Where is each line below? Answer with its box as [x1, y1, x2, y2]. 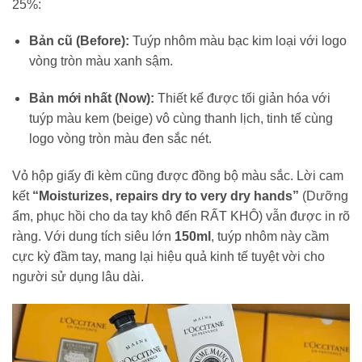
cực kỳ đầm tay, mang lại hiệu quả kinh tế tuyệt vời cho [12, 249, 325, 263]
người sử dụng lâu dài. [12, 269, 144, 284]
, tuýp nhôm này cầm [211, 229, 329, 243]
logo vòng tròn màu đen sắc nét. [28, 132, 212, 146]
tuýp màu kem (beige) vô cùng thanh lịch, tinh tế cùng [28, 112, 333, 126]
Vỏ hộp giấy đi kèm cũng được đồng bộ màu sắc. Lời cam [12, 168, 343, 183]
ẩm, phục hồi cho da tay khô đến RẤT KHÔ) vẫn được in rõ [12, 208, 350, 223]
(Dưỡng [299, 188, 348, 203]
